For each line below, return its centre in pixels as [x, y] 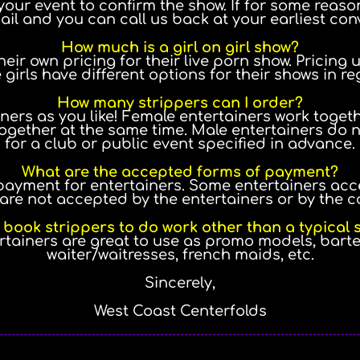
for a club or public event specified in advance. [180, 143]
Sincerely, [180, 282]
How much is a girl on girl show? [180, 47]
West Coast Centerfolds [180, 311]
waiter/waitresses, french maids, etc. [180, 254]
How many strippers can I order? [180, 102]
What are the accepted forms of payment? [180, 172]
